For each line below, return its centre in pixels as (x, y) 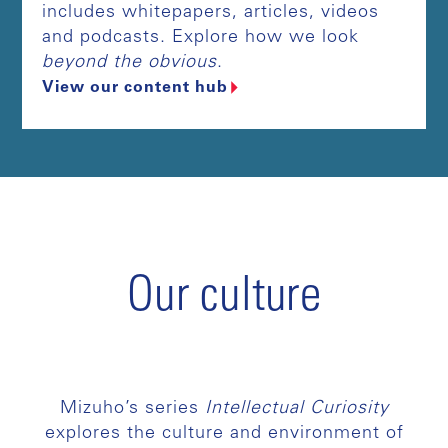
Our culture (224, 298)
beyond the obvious (130, 62)
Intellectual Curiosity (296, 408)
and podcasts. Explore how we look (201, 37)
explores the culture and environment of (224, 433)
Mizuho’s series (132, 408)
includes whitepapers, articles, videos (211, 12)
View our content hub (135, 87)
